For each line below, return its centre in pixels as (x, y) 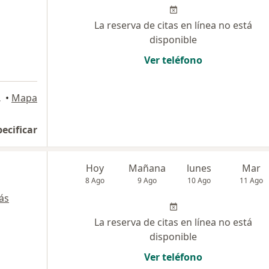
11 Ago (252, 181)
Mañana (147, 168)
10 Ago (199, 181)
